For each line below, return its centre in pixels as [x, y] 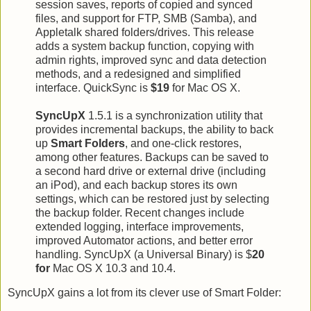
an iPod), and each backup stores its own [136, 185]
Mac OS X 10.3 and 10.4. [113, 268]
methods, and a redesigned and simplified [138, 74]
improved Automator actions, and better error [144, 240]
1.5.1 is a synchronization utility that [174, 115]
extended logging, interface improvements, [140, 226]
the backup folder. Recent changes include [140, 212]
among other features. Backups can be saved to [152, 157]
